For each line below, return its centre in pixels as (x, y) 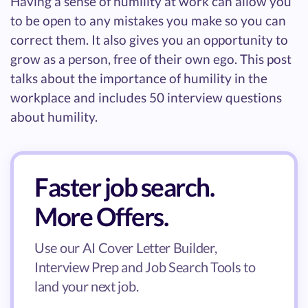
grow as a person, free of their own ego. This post (151, 58)
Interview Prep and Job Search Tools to (145, 266)
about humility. (54, 116)
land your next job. (87, 286)
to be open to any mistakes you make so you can (148, 20)
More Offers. (101, 216)
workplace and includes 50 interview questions (146, 97)
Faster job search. (124, 186)
